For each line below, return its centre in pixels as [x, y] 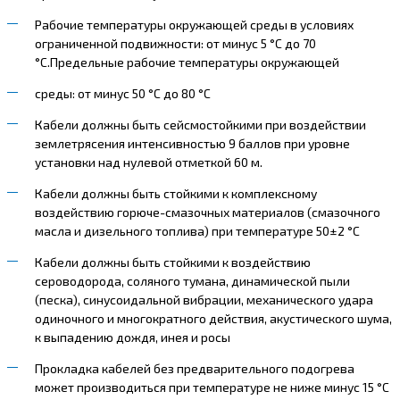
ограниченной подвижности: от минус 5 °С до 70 [175, 43]
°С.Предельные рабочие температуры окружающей [187, 62]
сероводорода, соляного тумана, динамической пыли [192, 280]
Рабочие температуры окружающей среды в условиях [194, 24]
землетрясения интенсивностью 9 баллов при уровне [192, 143]
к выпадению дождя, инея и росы [132, 337]
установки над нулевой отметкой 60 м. [148, 162]
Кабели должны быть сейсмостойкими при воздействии [200, 124]
